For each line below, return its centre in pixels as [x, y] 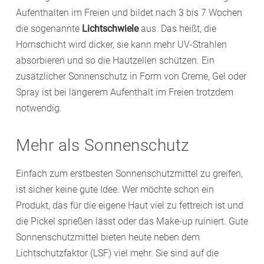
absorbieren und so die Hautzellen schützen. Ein [115, 60]
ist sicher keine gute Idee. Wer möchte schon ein [115, 189]
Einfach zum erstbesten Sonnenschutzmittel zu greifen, [129, 173]
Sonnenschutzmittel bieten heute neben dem [108, 237]
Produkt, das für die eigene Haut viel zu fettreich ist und [130, 205]
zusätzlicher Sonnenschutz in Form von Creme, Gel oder [131, 76]
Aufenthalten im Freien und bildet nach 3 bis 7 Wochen [129, 13]
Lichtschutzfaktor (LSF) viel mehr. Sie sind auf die [117, 253]
